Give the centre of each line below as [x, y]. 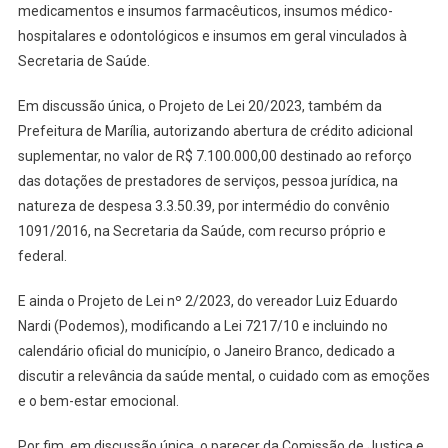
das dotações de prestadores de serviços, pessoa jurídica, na [207, 180]
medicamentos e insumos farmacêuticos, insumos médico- [205, 10]
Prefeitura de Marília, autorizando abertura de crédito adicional [215, 130]
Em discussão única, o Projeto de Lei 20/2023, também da [199, 105]
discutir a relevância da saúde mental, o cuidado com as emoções [223, 375]
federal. [42, 255]
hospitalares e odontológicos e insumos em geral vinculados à [212, 35]
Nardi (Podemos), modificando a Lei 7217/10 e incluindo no [202, 325]
